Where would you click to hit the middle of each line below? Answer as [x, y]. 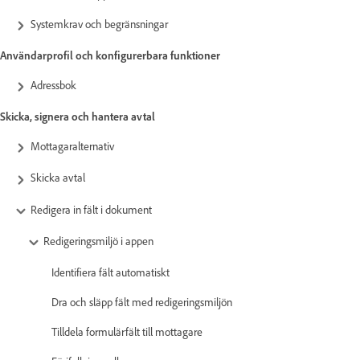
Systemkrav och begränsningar [99, 23]
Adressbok [53, 84]
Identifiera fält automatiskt [110, 272]
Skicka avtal [60, 178]
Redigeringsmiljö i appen [98, 240]
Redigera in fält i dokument [91, 209]
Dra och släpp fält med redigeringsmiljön [142, 301]
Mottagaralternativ [72, 146]
